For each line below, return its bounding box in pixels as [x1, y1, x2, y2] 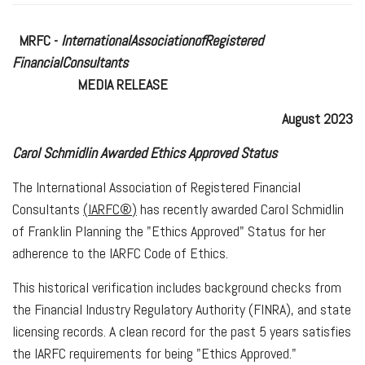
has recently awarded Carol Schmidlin [137, 199, 344, 218]
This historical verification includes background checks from [12, 277, 341, 297]
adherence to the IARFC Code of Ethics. [12, 243, 231, 262]
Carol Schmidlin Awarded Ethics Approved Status [12, 143, 277, 162]
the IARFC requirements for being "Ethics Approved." [12, 343, 300, 363]
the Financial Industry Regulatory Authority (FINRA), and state [12, 299, 351, 319]
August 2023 [217, 108, 353, 128]
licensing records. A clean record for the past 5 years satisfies [12, 321, 351, 341]
